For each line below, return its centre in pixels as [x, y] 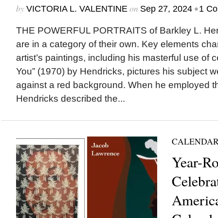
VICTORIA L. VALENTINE [77, 9]
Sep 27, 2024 [166, 9]
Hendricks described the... [70, 99]
